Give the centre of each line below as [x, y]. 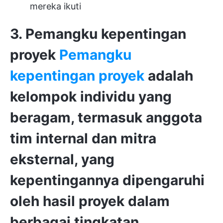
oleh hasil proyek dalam [90, 201]
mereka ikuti [56, 6]
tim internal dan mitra [83, 138]
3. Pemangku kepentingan [98, 34]
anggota [174, 117]
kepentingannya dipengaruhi [107, 180]
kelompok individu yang [91, 97]
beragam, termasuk [78, 117]
